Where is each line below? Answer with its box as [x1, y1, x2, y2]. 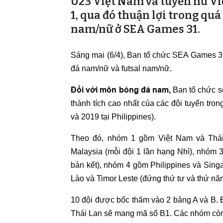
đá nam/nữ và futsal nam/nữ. [71, 64, 172, 73]
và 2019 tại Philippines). [71, 112, 156, 121]
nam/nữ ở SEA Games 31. [71, 22, 200, 36]
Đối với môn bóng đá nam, [71, 85, 171, 95]
